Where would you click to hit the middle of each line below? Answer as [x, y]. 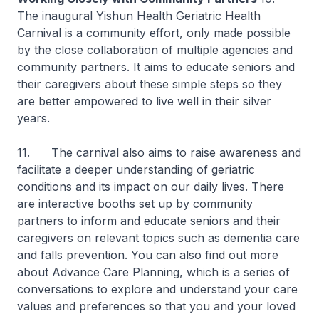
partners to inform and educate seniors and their [149, 221]
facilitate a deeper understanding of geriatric [136, 169]
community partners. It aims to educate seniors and [156, 67]
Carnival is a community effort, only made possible [154, 33]
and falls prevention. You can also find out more [148, 255]
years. [33, 118]
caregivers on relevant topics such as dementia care [158, 238]
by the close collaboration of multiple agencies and [155, 50]
